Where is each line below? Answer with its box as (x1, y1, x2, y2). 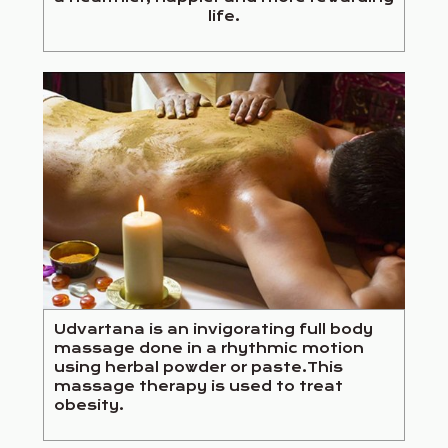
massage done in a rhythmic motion (54, 339, 364, 356)
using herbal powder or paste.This (54, 358, 343, 375)
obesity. (54, 396, 124, 413)
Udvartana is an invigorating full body (54, 320, 373, 337)
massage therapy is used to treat (54, 377, 343, 394)
